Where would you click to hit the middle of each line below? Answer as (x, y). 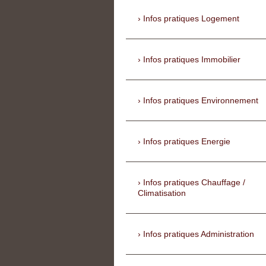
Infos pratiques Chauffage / (194, 183)
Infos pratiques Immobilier (192, 60)
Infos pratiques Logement (191, 19)
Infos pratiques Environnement (201, 101)
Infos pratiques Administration (199, 234)
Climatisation (162, 193)
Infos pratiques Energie (187, 142)
